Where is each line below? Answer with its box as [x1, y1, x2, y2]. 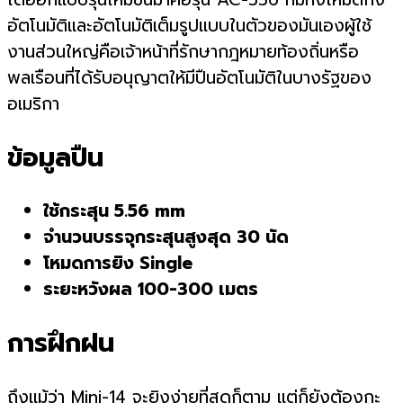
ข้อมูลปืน [7, 138, 103, 177]
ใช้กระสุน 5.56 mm [43, 198, 185, 225]
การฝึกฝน [7, 323, 114, 363]
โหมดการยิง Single [43, 250, 193, 277]
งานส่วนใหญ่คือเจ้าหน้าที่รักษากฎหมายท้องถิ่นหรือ [7, 38, 359, 65]
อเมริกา [7, 90, 59, 117]
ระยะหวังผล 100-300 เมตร [43, 276, 258, 303]
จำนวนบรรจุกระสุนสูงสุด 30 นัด [43, 224, 289, 251]
